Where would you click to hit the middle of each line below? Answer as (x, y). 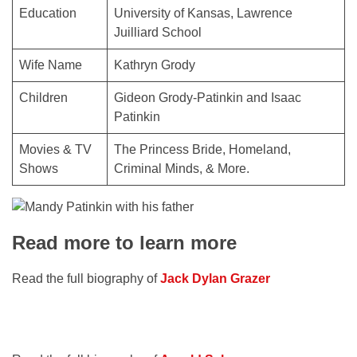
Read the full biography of (86, 278)
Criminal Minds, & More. (182, 168)
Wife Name (51, 65)
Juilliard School (158, 32)
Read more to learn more (124, 242)
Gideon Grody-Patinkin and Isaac (208, 97)
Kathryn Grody (155, 65)
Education (48, 13)
